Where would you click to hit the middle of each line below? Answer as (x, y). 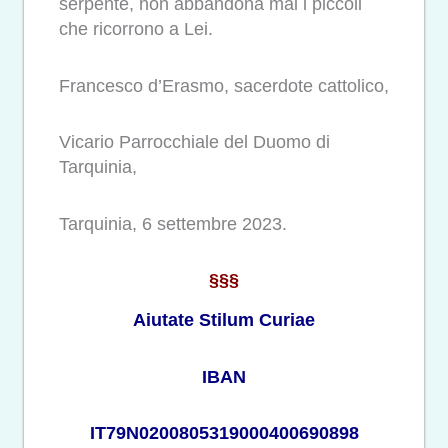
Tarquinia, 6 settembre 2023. (173, 223)
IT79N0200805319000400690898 (224, 433)
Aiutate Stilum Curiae (224, 320)
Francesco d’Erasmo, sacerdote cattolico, (224, 85)
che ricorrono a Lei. (136, 29)
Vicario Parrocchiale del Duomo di (194, 142)
